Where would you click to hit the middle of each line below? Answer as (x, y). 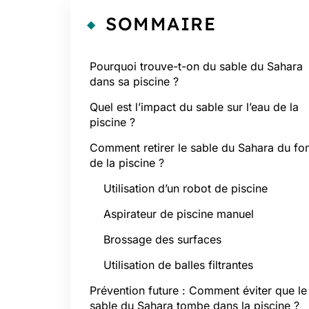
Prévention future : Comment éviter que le (198, 290)
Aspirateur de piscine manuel (179, 214)
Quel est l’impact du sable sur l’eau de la (194, 107)
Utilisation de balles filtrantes (178, 265)
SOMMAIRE (161, 24)
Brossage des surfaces (162, 239)
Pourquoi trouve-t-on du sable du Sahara (196, 66)
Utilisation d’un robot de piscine (186, 188)
